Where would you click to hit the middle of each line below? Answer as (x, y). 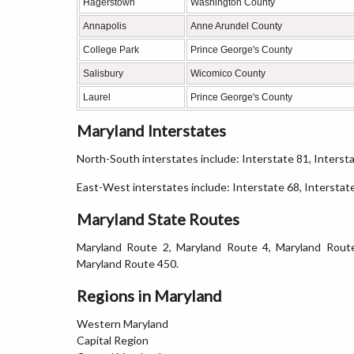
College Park (111, 50)
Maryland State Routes (158, 219)
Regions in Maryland (149, 296)
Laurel (97, 97)
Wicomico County (228, 73)
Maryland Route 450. (128, 264)
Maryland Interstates (151, 130)
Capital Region (113, 340)
